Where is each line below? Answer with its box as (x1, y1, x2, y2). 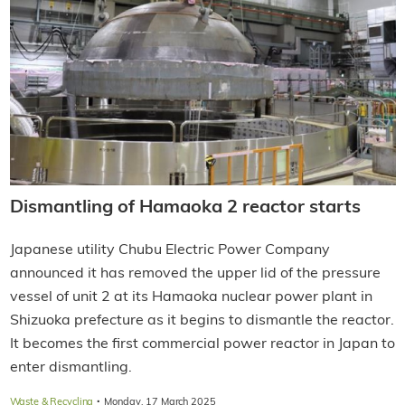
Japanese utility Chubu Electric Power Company (9, 242, 330, 258)
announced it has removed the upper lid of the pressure (9, 266, 381, 281)
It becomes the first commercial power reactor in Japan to (9, 336, 395, 352)
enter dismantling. (9, 360, 132, 375)
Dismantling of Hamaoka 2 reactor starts (9, 198, 361, 217)
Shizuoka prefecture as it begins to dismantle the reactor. (9, 313, 394, 328)
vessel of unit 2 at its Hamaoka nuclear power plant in (9, 289, 372, 305)
